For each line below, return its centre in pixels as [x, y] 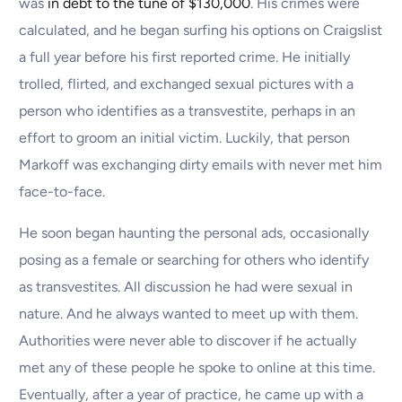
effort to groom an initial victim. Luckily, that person [185, 138]
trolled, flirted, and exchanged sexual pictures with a [187, 84]
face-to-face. [62, 192]
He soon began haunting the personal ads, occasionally [194, 233]
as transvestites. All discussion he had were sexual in [186, 287]
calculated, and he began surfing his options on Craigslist [201, 31]
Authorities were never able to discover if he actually [188, 341]
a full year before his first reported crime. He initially [185, 57]
